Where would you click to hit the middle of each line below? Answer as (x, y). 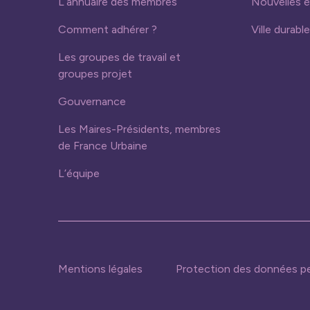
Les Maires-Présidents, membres (139, 129)
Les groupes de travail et (119, 57)
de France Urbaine (103, 146)
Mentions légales (100, 269)
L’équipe (79, 173)
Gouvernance (92, 101)
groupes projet (95, 74)
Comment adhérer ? (108, 29)
